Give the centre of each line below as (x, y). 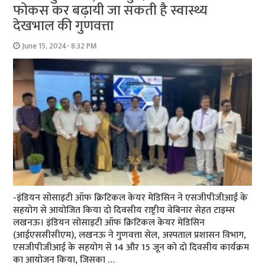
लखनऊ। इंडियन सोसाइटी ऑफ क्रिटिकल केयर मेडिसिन (109, 222)
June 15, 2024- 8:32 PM (60, 46)
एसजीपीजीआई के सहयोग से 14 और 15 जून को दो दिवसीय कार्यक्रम (131, 247)
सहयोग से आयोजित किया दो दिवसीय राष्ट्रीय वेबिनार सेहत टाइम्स (124, 210)
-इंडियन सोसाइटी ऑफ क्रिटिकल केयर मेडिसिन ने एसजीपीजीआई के (131, 198)
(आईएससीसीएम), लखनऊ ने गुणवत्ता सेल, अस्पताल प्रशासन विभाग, (130, 235)
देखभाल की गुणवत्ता (64, 26)
